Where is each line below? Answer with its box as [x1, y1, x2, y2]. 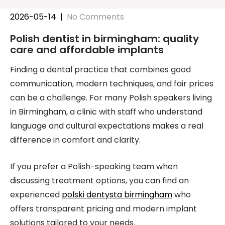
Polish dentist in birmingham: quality [10, 32, 199, 46]
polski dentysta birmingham [62, 189, 172, 200]
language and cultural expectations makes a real [10, 120, 203, 132]
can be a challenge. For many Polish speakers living [10, 92, 212, 103]
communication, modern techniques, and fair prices [10, 78, 213, 89]
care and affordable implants [10, 43, 164, 57]
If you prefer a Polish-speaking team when [10, 161, 178, 172]
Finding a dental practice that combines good [10, 64, 191, 75]
